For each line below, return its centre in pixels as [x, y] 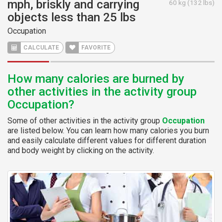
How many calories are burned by [96, 79]
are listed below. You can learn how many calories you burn [108, 130]
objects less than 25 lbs [72, 17]
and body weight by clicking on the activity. [81, 150]
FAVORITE [95, 47]
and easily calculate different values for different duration [107, 140]
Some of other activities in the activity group [85, 120]
